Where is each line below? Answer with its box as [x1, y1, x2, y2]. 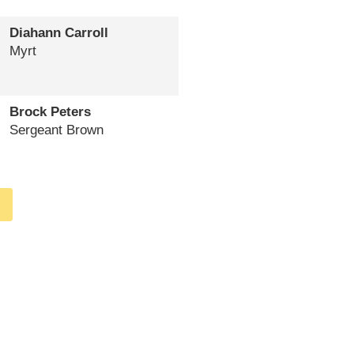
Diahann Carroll [9, 24, 108, 40]
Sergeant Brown [9, 122, 104, 137]
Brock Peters [9, 104, 91, 119]
